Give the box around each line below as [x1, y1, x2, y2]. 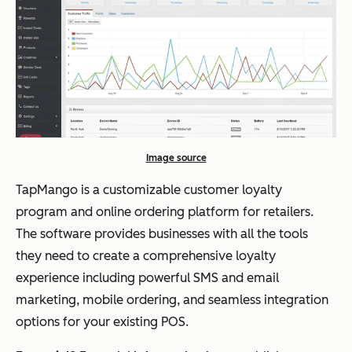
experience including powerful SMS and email [16, 270, 279, 286]
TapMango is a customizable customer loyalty [16, 182, 282, 198]
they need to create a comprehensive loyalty [16, 248, 276, 264]
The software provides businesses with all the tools [16, 226, 308, 242]
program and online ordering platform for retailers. [16, 204, 313, 220]
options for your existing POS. [16, 314, 189, 330]
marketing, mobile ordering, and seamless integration [16, 292, 328, 308]
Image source [145, 152, 207, 164]
